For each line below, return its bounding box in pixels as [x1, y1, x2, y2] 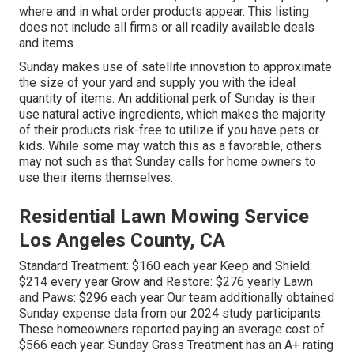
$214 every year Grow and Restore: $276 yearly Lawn [19, 274, 313, 290]
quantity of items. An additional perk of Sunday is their [19, 91, 316, 107]
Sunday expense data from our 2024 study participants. [19, 306, 323, 322]
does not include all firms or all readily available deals [19, 20, 314, 36]
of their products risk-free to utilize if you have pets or [19, 122, 319, 138]
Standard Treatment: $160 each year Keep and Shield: [19, 258, 312, 274]
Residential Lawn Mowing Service [19, 205, 309, 228]
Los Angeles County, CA [19, 229, 225, 252]
